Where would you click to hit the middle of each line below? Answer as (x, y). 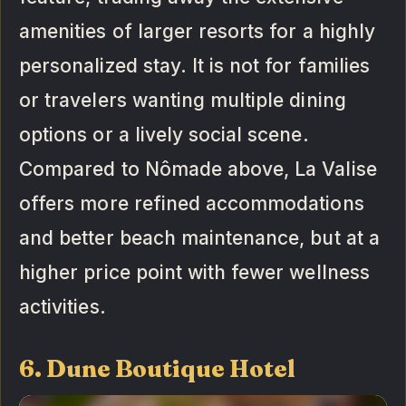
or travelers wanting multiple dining (183, 100)
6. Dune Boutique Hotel (158, 368)
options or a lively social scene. (164, 134)
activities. (63, 306)
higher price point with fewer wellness (194, 272)
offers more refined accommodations (192, 203)
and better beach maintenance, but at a (199, 237)
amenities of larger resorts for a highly (197, 31)
